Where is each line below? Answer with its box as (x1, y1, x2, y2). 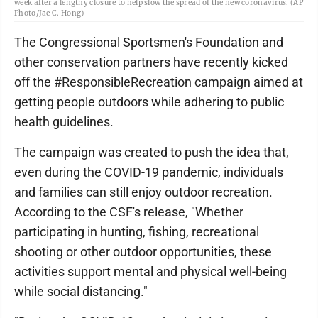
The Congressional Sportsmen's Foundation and (14, 35, 283, 50)
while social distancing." (14, 284, 148, 299)
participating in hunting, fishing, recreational (14, 224, 259, 239)
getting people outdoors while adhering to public (14, 94, 284, 109)
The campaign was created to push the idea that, (14, 145, 289, 160)
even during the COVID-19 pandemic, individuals (14, 165, 283, 180)
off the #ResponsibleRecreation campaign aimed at (14, 75, 303, 89)
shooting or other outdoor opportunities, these (14, 244, 272, 259)
